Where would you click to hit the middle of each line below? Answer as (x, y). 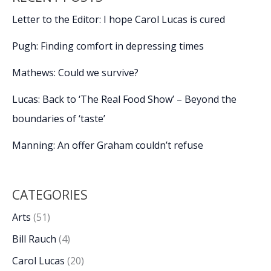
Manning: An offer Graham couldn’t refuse (108, 145)
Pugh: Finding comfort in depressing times (108, 46)
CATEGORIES (50, 194)
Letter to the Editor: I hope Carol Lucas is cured (119, 20)
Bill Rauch (34, 239)
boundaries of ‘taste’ (59, 119)
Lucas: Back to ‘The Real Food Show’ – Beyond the (124, 100)
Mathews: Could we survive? (75, 73)
